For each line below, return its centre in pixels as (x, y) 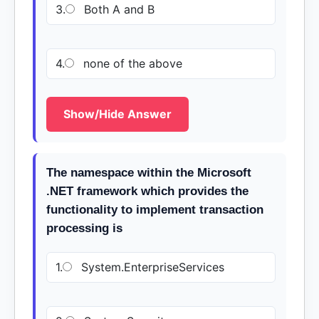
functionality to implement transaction (155, 210)
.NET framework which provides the (147, 191)
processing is (84, 228)
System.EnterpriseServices (151, 267)
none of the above (131, 63)
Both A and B (117, 9)
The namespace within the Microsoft (149, 173)
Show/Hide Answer (117, 114)
